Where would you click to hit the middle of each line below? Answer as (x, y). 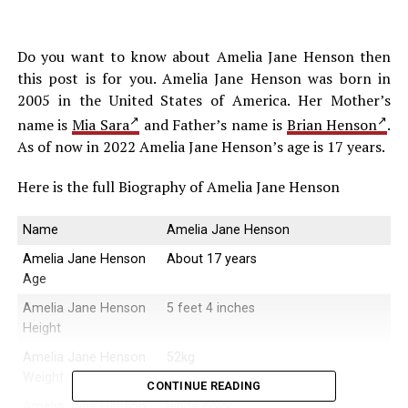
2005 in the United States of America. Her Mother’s (204, 100)
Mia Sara (101, 125)
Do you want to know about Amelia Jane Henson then (204, 56)
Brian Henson (332, 125)
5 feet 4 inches (210, 309)
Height (41, 329)
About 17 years (211, 260)
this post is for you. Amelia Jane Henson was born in (204, 78)
